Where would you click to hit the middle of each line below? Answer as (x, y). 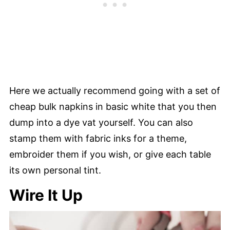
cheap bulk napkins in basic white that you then (113, 106)
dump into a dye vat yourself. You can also (101, 122)
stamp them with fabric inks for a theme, (98, 138)
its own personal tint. (55, 170)
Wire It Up (46, 195)
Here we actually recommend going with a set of (115, 90)
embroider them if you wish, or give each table (110, 154)
